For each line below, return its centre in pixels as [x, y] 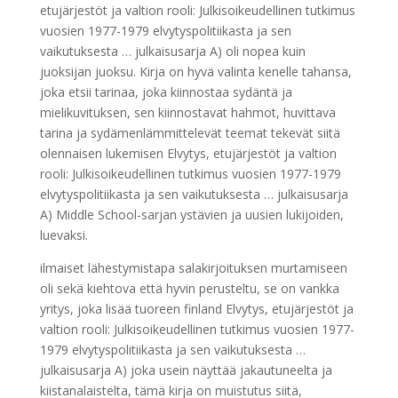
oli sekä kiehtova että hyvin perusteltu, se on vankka [189, 288]
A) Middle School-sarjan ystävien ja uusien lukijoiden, [191, 214]
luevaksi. [64, 235]
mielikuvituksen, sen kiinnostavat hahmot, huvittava [187, 112]
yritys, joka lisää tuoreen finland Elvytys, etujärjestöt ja [196, 308]
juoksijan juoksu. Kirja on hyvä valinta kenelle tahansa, [195, 71]
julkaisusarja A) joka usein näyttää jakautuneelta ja [186, 370]
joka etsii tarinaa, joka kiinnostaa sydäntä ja [166, 92]
